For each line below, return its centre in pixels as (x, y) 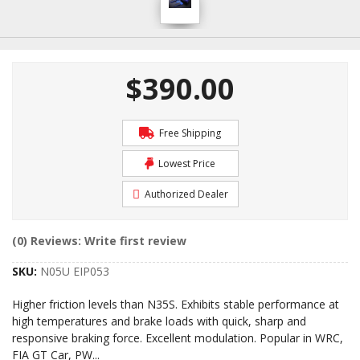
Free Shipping (189, 133)
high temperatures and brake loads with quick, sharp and (159, 321)
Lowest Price (186, 164)
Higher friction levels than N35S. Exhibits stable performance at (176, 304)
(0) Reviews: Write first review (99, 241)
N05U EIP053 (75, 271)
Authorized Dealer (185, 194)
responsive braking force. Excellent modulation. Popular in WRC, (178, 338)
